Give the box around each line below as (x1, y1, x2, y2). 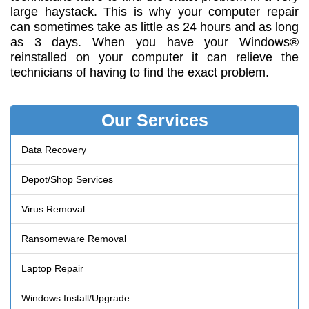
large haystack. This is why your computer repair (10, 4, 299, 19)
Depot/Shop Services (21, 173, 113, 185)
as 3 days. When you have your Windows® (10, 34, 299, 49)
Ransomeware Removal (21, 232, 126, 244)
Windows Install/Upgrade (21, 292, 130, 303)
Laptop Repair (21, 262, 83, 274)
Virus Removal (21, 203, 85, 215)
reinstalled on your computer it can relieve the (10, 50, 299, 64)
